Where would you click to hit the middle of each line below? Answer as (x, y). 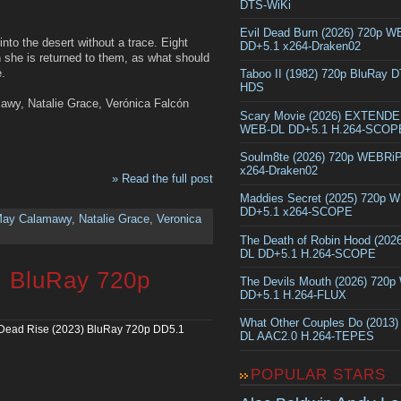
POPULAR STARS (318, 374)
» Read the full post (162, 178)
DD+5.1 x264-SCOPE (296, 212)
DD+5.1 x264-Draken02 (300, 47)
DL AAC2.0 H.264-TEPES (307, 337)
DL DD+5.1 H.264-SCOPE (308, 253)
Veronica (179, 219)
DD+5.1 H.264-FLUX (293, 295)
